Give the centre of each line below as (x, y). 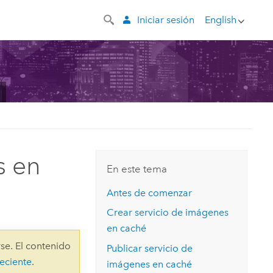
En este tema (137, 169)
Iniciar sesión (165, 19)
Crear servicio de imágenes (168, 213)
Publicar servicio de (150, 249)
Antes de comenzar (150, 193)
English (220, 19)
